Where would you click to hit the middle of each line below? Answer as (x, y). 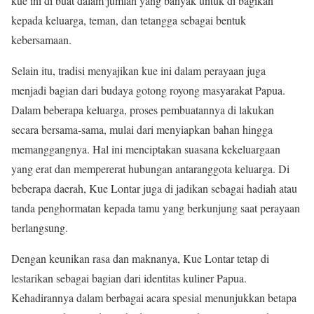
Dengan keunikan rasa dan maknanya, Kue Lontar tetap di (140, 258)
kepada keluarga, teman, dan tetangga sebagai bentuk (129, 20)
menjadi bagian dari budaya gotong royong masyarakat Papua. (148, 90)
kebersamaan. (41, 39)
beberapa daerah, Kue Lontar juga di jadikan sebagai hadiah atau (154, 188)
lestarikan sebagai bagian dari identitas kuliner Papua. (129, 278)
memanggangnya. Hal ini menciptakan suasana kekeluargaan (146, 149)
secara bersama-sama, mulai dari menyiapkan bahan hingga (142, 129)
